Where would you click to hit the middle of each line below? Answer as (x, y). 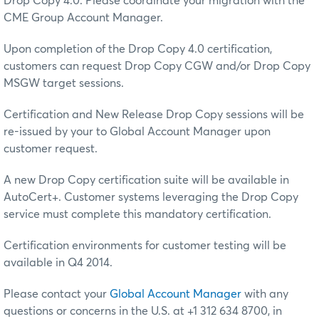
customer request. (51, 148)
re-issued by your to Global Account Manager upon (137, 131)
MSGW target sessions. (64, 83)
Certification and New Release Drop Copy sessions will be (154, 114)
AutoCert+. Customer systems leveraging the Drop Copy (151, 197)
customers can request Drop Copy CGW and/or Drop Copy (157, 66)
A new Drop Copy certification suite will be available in (146, 180)
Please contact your (57, 294)
